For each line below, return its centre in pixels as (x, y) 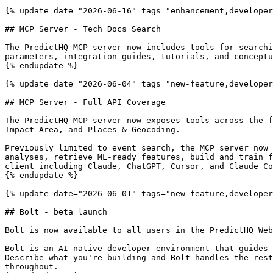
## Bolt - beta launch (56, 212)
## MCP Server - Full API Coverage (85, 102)
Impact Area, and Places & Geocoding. (93, 129)
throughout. (32, 267)
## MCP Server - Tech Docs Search (83, 29)
